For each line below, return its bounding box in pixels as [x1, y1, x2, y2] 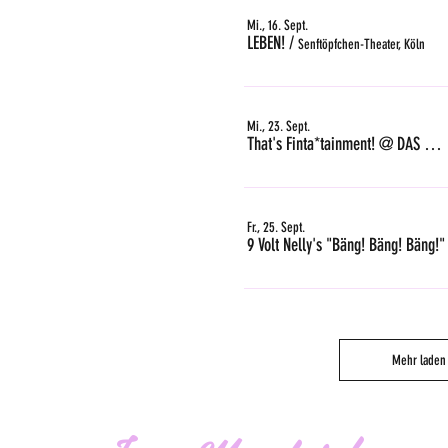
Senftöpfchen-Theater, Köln [298, 36, 425, 54]
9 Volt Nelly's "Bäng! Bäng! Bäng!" [247, 234, 445, 257]
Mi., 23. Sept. [247, 117, 310, 135]
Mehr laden [391, 351, 446, 369]
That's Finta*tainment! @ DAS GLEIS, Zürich [424, 133, 442, 156]
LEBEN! [247, 32, 285, 55]
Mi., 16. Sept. [247, 16, 308, 34]
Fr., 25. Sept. [247, 218, 305, 236]
